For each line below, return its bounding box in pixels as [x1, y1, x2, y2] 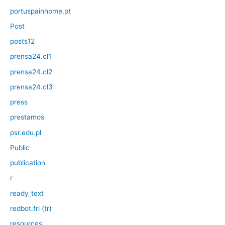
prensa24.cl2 [10, 67, 52, 76]
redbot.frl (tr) [10, 204, 52, 212]
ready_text [10, 189, 44, 197]
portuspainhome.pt [10, 7, 71, 15]
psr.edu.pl [10, 128, 41, 137]
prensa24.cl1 [10, 52, 51, 61]
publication [10, 159, 45, 167]
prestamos [10, 113, 44, 122]
